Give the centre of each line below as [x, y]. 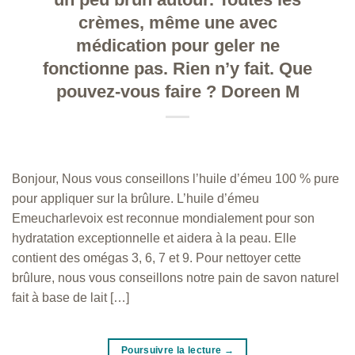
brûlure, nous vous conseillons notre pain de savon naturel [176, 278]
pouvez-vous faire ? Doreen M [177, 92]
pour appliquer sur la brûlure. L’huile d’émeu [136, 199]
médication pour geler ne [177, 46]
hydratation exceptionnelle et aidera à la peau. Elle [154, 239]
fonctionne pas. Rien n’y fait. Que [177, 69]
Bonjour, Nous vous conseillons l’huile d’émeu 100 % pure [176, 179]
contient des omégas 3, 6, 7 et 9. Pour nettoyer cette [157, 258]
